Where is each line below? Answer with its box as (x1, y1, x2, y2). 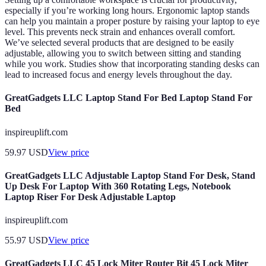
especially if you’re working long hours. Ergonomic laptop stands (5, 5, 249, 16)
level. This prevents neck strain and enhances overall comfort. (5, 27, 235, 37)
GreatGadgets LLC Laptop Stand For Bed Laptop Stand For (5, 93, 252, 103)
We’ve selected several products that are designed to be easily (5, 37, 234, 48)
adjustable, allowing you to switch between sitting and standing (5, 48, 241, 59)
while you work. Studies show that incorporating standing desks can (5, 59, 259, 69)
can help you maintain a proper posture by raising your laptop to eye (5, 16, 259, 27)
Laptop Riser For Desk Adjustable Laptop (5, 191, 176, 202)
